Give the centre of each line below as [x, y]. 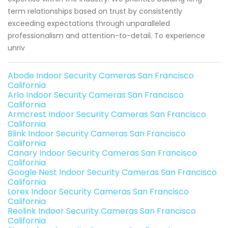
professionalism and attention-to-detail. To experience [106, 36]
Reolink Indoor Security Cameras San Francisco [102, 211]
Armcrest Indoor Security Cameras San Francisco [107, 115]
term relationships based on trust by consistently [95, 11]
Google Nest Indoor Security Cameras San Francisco [112, 173]
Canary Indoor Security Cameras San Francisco [102, 153]
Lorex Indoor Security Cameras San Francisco [98, 192]
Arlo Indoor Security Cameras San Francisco [96, 95]
